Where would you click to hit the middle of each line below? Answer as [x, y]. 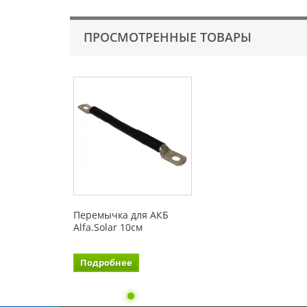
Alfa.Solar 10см [108, 227]
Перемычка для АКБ [121, 215]
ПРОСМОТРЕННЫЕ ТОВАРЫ [168, 37]
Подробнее [106, 262]
